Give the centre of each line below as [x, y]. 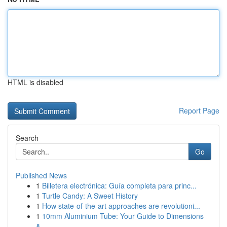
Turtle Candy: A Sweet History [90, 196]
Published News [41, 175]
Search [27, 138]
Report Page [199, 110]
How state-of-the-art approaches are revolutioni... [121, 206]
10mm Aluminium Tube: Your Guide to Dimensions [123, 216]
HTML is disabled [35, 82]
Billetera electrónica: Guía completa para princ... [119, 185]
